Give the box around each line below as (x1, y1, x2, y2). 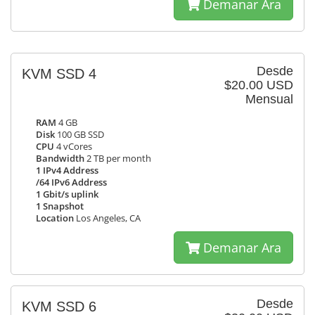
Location (36, 212, 74, 224)
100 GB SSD (55, 129, 104, 141)
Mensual (245, 92, 293, 106)
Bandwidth (36, 153, 84, 165)
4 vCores (54, 141, 92, 153)
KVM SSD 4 (22, 66, 96, 82)
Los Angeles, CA (74, 212, 141, 224)
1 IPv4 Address (36, 165, 98, 176)
